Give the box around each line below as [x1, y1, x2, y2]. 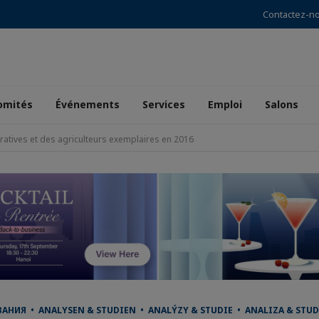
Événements [56, 98, 120, 111]
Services [142, 98, 185, 111]
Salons [265, 98, 298, 111]
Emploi [208, 98, 242, 111]
